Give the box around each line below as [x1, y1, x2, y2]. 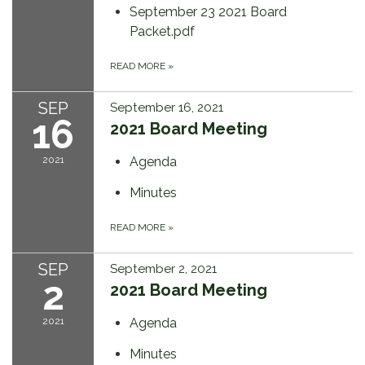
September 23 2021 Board [130, 4, 287, 20]
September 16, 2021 [110, 100, 223, 116]
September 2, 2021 [110, 262, 217, 277]
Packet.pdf [130, 24, 195, 40]
